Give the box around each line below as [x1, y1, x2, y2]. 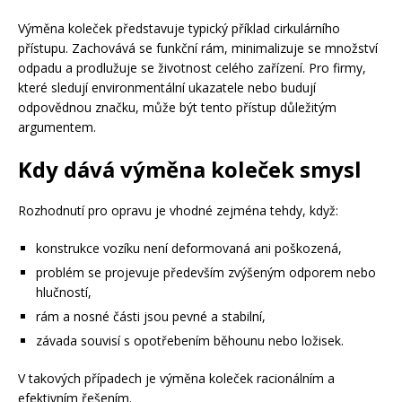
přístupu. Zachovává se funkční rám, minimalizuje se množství [18, 39, 378, 57]
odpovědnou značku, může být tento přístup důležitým [18, 98, 336, 116]
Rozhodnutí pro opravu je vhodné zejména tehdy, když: [18, 201, 338, 219]
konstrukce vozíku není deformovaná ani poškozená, [36, 239, 342, 257]
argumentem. [18, 118, 96, 135]
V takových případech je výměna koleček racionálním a [18, 369, 335, 387]
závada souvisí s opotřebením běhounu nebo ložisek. [36, 331, 344, 349]
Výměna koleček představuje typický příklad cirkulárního [18, 19, 340, 37]
